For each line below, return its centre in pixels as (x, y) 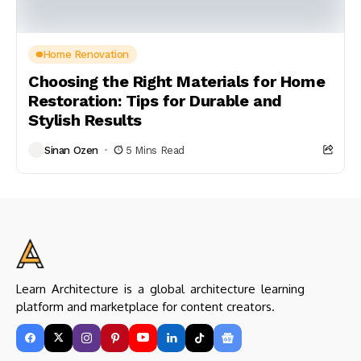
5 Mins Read (155, 150)
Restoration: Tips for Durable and (155, 101)
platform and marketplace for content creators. (145, 306)
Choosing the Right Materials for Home (177, 81)
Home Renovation (85, 54)
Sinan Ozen (72, 150)
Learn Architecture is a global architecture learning (160, 288)
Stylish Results (85, 120)
